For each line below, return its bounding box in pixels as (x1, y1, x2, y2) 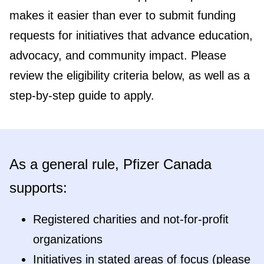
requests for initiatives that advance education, (9, 29, 253, 42)
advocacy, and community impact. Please (9, 49, 226, 62)
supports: (9, 180, 67, 196)
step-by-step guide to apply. (9, 89, 154, 102)
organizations (33, 233, 103, 246)
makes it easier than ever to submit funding (9, 9, 236, 22)
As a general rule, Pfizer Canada (9, 156, 212, 172)
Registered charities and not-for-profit (33, 213, 229, 226)
